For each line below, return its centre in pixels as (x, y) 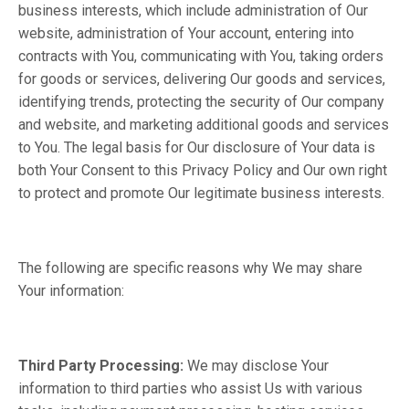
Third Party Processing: (103, 366)
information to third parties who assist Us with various (190, 388)
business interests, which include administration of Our (193, 10)
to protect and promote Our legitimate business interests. (203, 193)
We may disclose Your (258, 366)
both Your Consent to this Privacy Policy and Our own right (203, 170)
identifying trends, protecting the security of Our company (201, 102)
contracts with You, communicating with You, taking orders (201, 56)
